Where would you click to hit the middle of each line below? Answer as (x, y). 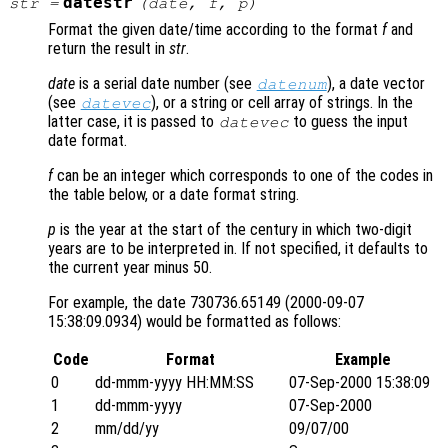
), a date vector (376, 83)
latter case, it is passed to (133, 121)
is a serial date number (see (165, 83)
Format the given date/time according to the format (215, 29)
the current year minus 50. (130, 267)
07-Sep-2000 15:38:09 (359, 382)
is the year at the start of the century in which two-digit (234, 229)
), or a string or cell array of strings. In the (282, 102)
